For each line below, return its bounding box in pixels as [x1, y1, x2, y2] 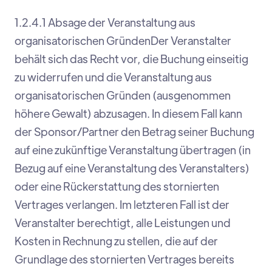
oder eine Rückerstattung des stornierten [15, 179, 219, 194]
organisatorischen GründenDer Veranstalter [15, 33, 231, 48]
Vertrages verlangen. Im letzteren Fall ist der [15, 197, 229, 212]
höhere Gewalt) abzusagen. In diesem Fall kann [15, 106, 242, 121]
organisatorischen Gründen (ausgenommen [15, 88, 231, 103]
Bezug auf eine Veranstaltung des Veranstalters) [15, 161, 250, 175]
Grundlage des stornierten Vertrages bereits [15, 252, 234, 267]
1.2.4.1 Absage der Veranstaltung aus [15, 15, 195, 30]
